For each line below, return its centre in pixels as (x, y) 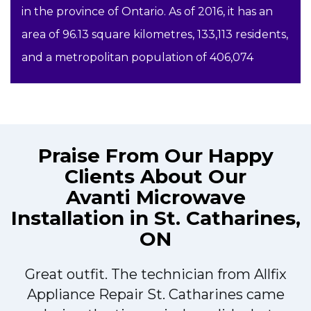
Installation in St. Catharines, (155, 218)
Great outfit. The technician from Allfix (155, 275)
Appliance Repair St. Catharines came (155, 295)
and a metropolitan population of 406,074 (137, 58)
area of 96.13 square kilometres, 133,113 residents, (155, 35)
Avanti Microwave (155, 197)
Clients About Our (155, 177)
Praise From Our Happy (155, 156)
